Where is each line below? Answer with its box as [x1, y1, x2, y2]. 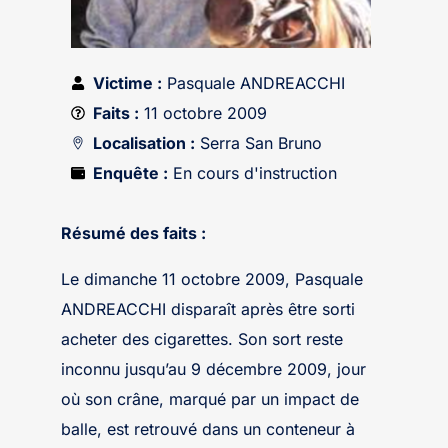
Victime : [93, 73, 163, 93]
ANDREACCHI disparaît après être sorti [60, 299, 355, 319]
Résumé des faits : [60, 223, 210, 243]
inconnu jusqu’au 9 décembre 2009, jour [60, 359, 366, 379]
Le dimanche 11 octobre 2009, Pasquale [60, 269, 363, 289]
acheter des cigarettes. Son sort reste [60, 329, 343, 349]
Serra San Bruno [195, 133, 323, 153]
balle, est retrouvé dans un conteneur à [60, 419, 355, 439]
